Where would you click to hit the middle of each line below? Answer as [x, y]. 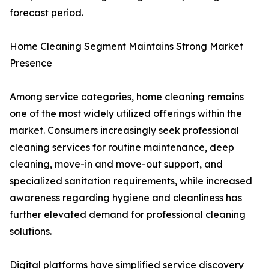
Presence [31, 63]
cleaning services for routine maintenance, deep [122, 147]
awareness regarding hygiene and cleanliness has [126, 198]
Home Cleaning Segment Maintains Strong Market [126, 47]
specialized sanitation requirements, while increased [131, 181]
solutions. [31, 231]
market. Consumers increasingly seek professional [124, 131]
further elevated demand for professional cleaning [128, 215]
